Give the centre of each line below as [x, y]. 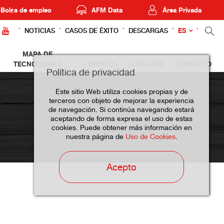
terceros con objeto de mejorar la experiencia [121, 100]
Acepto [121, 167]
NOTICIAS [40, 31]
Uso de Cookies [150, 136]
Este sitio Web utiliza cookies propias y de [121, 91]
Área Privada [182, 10]
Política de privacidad [91, 72]
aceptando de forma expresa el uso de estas [121, 118]
